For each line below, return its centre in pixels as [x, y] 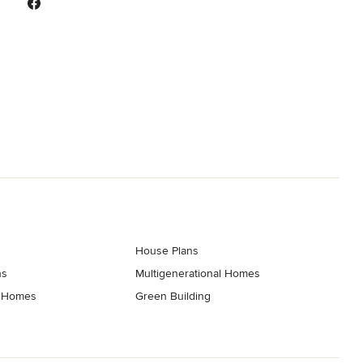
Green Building [173, 296]
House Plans [167, 250]
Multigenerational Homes [198, 273]
